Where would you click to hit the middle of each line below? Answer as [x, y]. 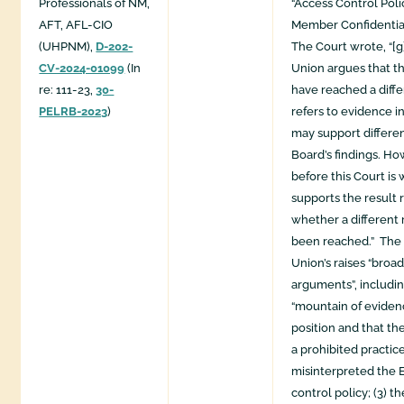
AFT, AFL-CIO [76, 25]
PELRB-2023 [73, 112]
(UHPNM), [68, 47]
